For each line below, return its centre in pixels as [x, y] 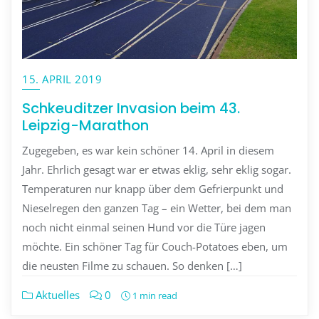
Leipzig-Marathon [85, 125]
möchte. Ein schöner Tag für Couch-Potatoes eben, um [155, 247]
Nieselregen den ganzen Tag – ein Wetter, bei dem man [157, 208]
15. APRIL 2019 [62, 79]
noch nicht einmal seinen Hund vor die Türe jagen [144, 228]
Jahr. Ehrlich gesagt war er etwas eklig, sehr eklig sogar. [157, 170]
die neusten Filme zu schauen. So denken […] [132, 266]
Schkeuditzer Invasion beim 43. [131, 108]
